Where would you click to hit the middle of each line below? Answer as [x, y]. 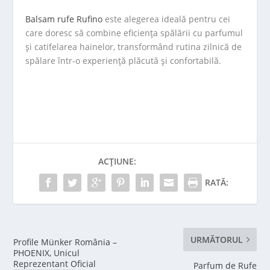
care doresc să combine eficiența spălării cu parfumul [134, 33]
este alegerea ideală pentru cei [167, 19]
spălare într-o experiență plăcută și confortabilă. [124, 60]
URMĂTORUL [216, 240]
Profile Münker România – [65, 242]
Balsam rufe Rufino [64, 19]
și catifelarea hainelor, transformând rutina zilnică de [134, 46]
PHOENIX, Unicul [47, 253]
